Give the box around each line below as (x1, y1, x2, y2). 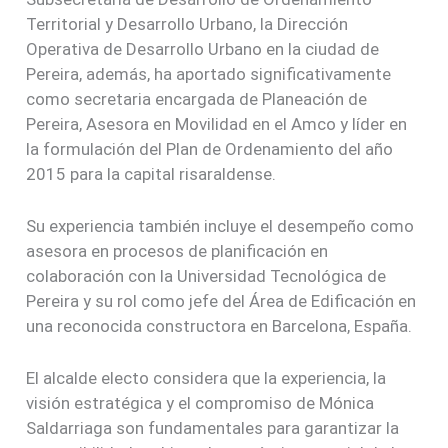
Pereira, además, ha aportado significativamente (26, 63, 392, 84)
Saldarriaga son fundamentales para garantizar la (26, 418, 400, 439)
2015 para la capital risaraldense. (26, 163, 277, 184)
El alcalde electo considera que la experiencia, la (26, 368, 387, 389)
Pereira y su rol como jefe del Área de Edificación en (26, 290, 417, 311)
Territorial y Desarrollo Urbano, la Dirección (26, 13, 349, 34)
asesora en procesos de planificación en (26, 240, 329, 261)
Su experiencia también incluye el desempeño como (26, 215, 415, 236)
